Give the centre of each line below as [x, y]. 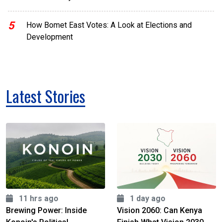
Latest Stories [46, 96]
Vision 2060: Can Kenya [160, 211]
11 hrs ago [38, 199]
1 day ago [147, 199]
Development [49, 37]
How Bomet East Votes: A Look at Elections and [109, 25]
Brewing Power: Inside [46, 211]
